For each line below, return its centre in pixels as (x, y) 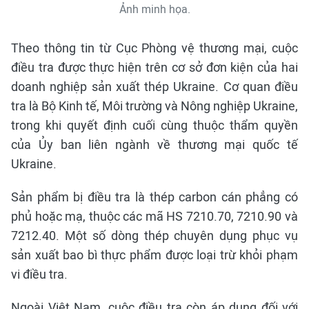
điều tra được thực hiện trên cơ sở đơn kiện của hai (154, 67)
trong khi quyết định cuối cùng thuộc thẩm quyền (154, 125)
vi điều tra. (39, 274)
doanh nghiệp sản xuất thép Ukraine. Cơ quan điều (154, 86)
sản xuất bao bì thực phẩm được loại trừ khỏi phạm (154, 255)
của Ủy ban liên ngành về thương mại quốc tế (154, 144)
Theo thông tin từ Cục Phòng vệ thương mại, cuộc (154, 48)
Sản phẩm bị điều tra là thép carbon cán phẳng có (154, 197)
